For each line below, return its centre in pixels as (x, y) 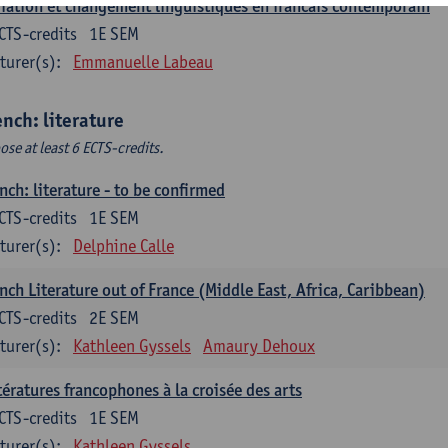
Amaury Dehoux (259, 345)
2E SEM (114, 317)
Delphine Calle (123, 245)
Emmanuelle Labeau (143, 61)
